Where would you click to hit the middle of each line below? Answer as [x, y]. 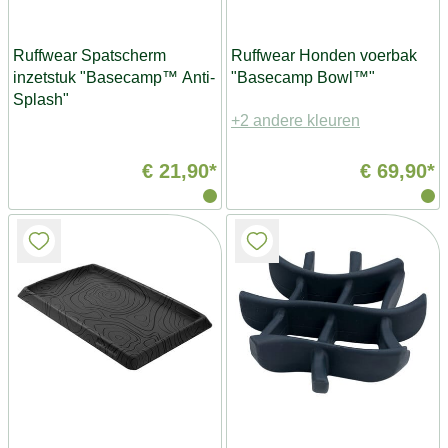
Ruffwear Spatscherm [89, 55]
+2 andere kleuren [295, 120]
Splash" [41, 99]
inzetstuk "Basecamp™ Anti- [114, 77]
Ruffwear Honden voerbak [324, 55]
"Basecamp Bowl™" [303, 77]
